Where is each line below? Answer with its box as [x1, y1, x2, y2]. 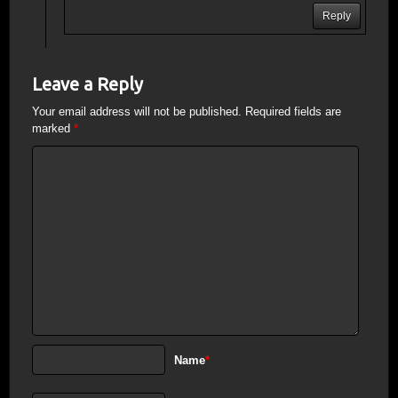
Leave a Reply [32, 74, 143, 95]
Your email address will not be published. [32, 105, 242, 119]
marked [32, 122, 74, 136]
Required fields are [245, 105, 341, 119]
